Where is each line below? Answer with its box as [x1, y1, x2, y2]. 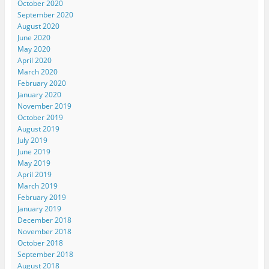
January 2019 [17, 203, 61, 214]
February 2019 [17, 192, 66, 202]
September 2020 [17, 9, 73, 20]
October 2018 [17, 237, 63, 248]
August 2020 [17, 20, 59, 31]
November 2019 [17, 100, 71, 111]
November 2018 [17, 226, 71, 237]
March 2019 [17, 180, 58, 191]
